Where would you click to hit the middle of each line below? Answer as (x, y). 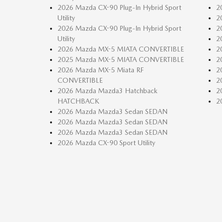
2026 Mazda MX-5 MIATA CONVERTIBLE (120, 49)
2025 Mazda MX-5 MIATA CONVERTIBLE (120, 59)
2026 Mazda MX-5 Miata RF (100, 70)
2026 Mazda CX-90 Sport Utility (106, 143)
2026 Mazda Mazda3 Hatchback (107, 91)
